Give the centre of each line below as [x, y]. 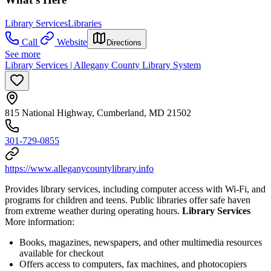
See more [23, 54]
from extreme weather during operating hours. [93, 211]
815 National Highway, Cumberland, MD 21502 [98, 113]
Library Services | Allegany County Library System [103, 65]
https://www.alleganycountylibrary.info [79, 169]
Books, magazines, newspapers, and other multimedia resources [141, 243]
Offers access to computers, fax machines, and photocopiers [133, 264]
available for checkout [61, 253]
